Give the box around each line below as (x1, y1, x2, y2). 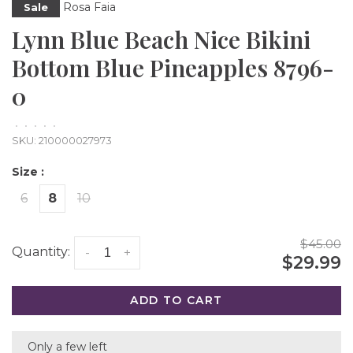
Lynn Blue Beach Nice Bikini (12, 24, 310, 55)
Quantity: (12, 244, 70, 260)
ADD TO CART (130, 293, 223, 307)
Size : (12, 165, 44, 179)
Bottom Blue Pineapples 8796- (12, 52, 334, 84)
